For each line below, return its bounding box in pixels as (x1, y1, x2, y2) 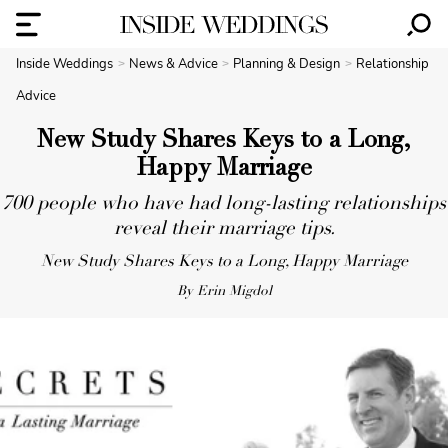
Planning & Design (233, 55, 344, 73)
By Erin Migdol (176, 285, 272, 299)
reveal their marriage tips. (113, 220, 335, 239)
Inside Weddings (16, 55, 113, 73)
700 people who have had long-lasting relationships (2, 195, 446, 214)
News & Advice (128, 55, 221, 73)
